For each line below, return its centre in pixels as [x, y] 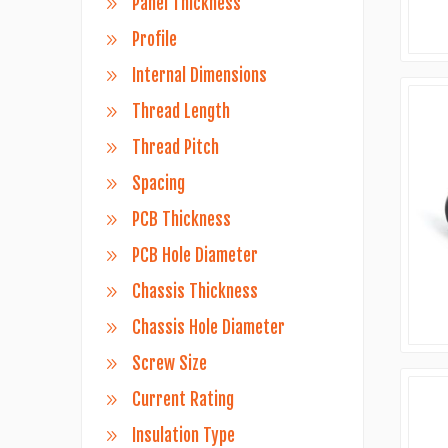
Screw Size [169, 363]
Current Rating [182, 399]
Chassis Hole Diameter [208, 327]
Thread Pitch [175, 147]
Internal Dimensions [199, 75]
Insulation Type [183, 435]
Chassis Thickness [194, 291]
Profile [154, 39]
